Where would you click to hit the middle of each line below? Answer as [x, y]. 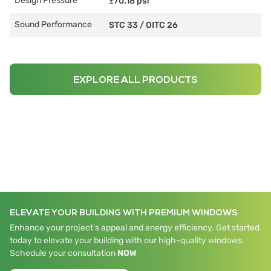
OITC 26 [162, 25]
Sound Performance [53, 24]
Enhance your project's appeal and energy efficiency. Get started [135, 228]
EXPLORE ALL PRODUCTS [135, 80]
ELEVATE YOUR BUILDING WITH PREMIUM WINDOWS [124, 213]
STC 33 [123, 25]
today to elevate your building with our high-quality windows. [127, 240]
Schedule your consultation [64, 253]
